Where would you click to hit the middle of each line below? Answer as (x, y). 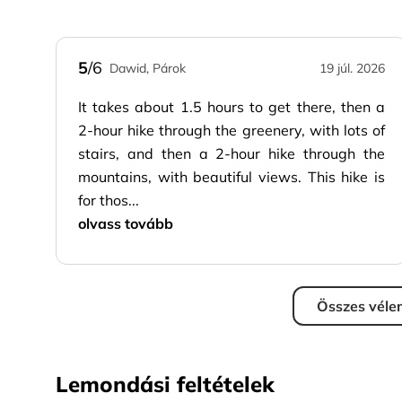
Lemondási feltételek (165, 384)
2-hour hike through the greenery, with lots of (232, 130)
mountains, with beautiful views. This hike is (232, 177)
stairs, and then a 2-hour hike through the (232, 153)
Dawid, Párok (148, 68)
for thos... (110, 200)
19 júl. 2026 (352, 68)
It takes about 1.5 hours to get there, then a (232, 107)
